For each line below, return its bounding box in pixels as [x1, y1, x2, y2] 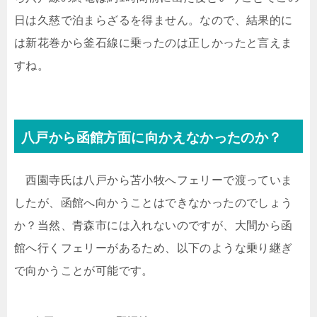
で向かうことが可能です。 [14, 265, 154, 277]
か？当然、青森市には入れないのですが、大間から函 [14, 219, 293, 231]
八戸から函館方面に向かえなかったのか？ [21, 130, 282, 145]
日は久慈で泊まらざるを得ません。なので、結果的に [14, 14, 293, 26]
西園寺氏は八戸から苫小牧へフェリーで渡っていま [14, 174, 293, 186]
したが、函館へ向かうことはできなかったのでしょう [14, 197, 293, 209]
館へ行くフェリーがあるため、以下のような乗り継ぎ [14, 242, 293, 254]
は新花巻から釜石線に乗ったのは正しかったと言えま [14, 37, 293, 49]
